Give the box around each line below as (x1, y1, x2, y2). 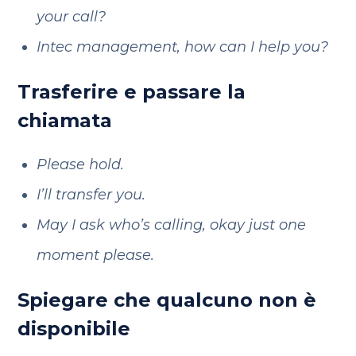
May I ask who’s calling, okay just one (36, 216, 306, 234)
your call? (36, 8, 106, 25)
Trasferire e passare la (17, 80, 246, 103)
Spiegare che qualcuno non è (17, 288, 317, 311)
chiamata (17, 109, 113, 132)
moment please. (36, 246, 154, 264)
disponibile (17, 317, 131, 340)
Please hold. (36, 156, 124, 173)
